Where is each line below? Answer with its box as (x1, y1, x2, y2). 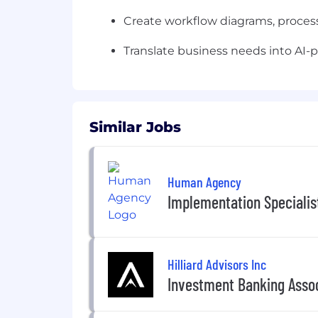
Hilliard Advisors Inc (168, 255, 266, 273)
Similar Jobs (89, 119, 181, 136)
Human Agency (168, 172, 241, 190)
